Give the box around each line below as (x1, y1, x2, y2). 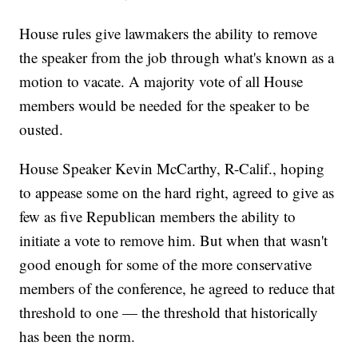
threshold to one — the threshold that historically (19, 302, 319, 323)
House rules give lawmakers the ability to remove (19, 23, 318, 44)
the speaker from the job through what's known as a (19, 47, 335, 68)
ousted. (19, 119, 64, 140)
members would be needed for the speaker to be (19, 95, 310, 116)
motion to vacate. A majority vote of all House (19, 71, 304, 92)
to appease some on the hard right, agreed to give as (19, 182, 335, 203)
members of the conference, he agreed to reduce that (19, 278, 336, 299)
